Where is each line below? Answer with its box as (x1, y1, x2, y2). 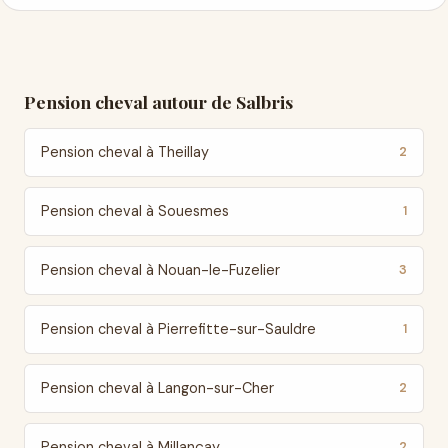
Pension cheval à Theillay (41, 143, 209, 161)
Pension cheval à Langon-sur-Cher (41, 379, 274, 397)
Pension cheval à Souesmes (41, 202, 229, 220)
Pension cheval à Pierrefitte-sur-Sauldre (41, 320, 316, 338)
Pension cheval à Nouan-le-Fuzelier (41, 261, 280, 279)
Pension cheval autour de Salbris (24, 90, 293, 113)
